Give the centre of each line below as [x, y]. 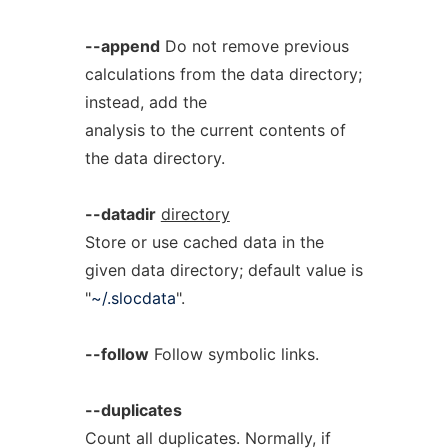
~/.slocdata [133, 298]
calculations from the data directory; [223, 74]
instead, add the [145, 102]
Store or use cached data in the [204, 242]
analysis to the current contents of [215, 130]
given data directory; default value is [223, 270]
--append [122, 46]
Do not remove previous [254, 46]
